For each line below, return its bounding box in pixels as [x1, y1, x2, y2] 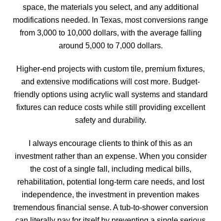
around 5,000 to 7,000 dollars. [58, 41, 163, 50]
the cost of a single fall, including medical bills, [30, 164, 191, 173]
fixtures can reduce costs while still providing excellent [16, 103, 205, 111]
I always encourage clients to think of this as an [29, 139, 192, 147]
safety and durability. [74, 116, 147, 124]
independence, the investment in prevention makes [22, 190, 199, 199]
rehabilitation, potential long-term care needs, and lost [17, 177, 204, 186]
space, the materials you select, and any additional [22, 3, 199, 12]
